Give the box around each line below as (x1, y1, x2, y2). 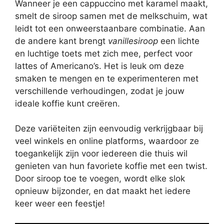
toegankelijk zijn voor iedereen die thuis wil (15, 148, 187, 159)
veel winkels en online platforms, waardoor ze (15, 136, 199, 146)
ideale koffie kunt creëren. (15, 98, 120, 108)
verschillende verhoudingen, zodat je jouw (15, 85, 184, 96)
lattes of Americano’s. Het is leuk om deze (15, 60, 184, 71)
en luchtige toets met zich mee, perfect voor (15, 48, 192, 58)
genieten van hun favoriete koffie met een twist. (15, 161, 207, 171)
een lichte (158, 35, 199, 46)
